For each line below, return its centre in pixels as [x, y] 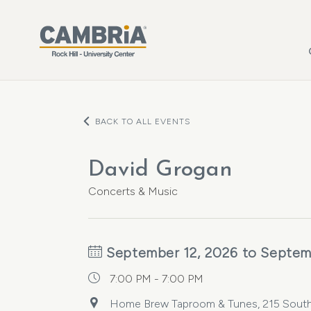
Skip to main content [65, 10]
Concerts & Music [133, 191]
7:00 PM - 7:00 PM [157, 279]
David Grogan [160, 170]
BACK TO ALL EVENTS [143, 121]
